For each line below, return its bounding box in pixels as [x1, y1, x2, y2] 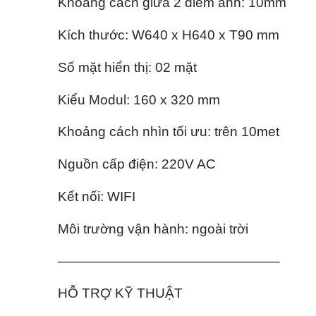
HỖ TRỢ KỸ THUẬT [58, 286, 183, 301]
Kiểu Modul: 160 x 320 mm [58, 92, 220, 107]
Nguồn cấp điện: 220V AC [58, 157, 216, 172]
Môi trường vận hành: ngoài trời [58, 221, 248, 236]
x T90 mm [215, 27, 279, 42]
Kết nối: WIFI [58, 188, 135, 204]
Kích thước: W [58, 27, 145, 42]
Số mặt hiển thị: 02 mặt [58, 59, 197, 75]
